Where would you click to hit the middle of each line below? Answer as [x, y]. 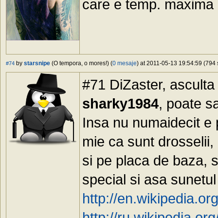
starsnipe [37, 64]
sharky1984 [120, 104]
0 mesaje [125, 64]
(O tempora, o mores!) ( [81, 64]
